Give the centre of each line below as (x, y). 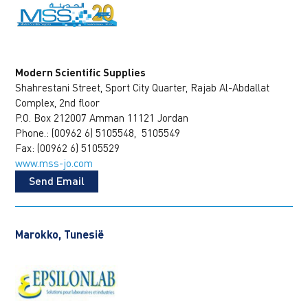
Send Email (57, 181)
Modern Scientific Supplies (81, 73)
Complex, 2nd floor (58, 103)
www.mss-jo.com (54, 163)
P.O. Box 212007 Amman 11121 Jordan (102, 118)
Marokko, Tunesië (60, 234)
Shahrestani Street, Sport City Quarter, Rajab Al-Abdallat (143, 88)
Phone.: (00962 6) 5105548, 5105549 (98, 133)
